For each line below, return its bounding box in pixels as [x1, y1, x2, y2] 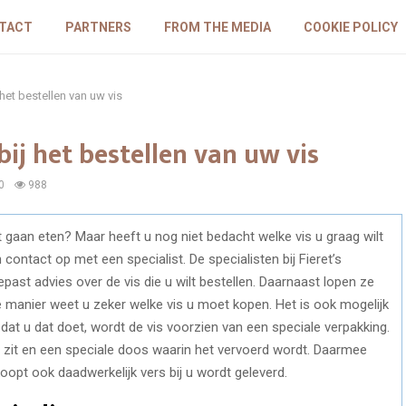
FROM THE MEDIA [163, 20, 271, 34]
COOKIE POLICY [303, 20, 398, 34]
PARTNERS [64, 20, 131, 34]
